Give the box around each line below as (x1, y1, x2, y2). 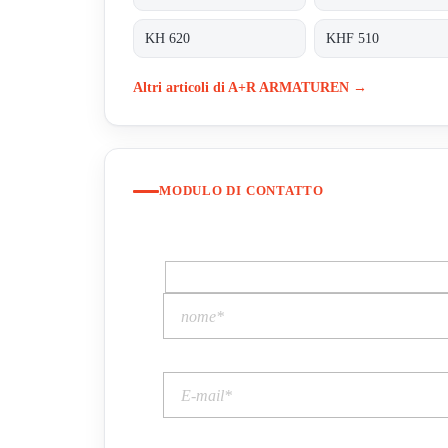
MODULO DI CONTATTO (159, 183, 325, 199)
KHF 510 (326, 30, 380, 46)
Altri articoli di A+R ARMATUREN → (133, 78, 367, 95)
